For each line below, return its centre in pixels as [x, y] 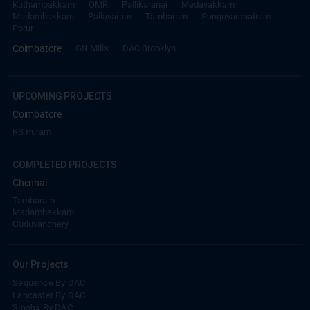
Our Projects [40, 264]
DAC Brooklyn [149, 48]
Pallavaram [110, 16]
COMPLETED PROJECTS [65, 164]
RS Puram [32, 131]
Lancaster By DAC [49, 295]
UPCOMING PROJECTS [62, 96]
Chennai [30, 182]
